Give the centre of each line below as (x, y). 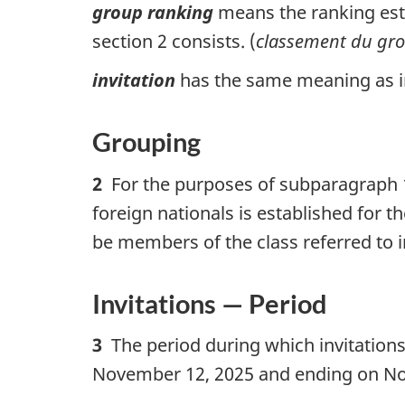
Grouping (146, 142)
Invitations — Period (210, 303)
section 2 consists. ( (174, 41)
